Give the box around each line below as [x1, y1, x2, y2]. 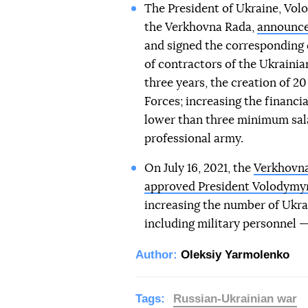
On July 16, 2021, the [144, 162, 254, 174]
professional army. [144, 133, 243, 144]
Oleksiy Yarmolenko [181, 248, 289, 261]
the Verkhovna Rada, [144, 21, 257, 33]
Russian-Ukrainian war [173, 292, 297, 305]
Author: [135, 248, 177, 261]
